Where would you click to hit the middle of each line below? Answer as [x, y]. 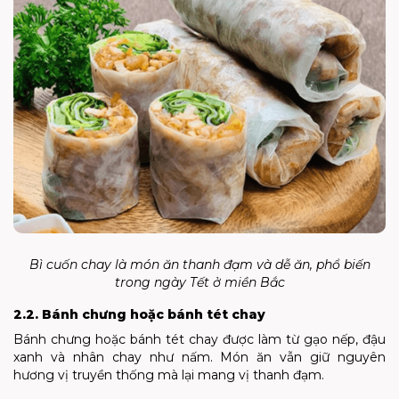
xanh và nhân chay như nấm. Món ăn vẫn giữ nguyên [199, 357]
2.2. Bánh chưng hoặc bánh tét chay [139, 314]
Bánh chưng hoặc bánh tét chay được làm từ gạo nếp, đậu [199, 339]
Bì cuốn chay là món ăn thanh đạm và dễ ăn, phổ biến [199, 264]
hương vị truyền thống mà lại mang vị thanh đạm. [169, 375]
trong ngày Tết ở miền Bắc [199, 282]
